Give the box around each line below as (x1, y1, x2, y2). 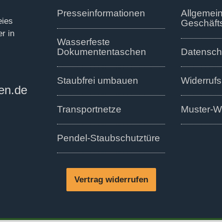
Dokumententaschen (57, 47, 146, 57)
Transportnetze (57, 104, 121, 114)
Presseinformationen (57, 8, 145, 19)
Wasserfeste (57, 37, 110, 48)
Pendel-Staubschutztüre (57, 132, 160, 143)
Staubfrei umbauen (57, 75, 138, 86)
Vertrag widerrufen (74, 175, 148, 185)
